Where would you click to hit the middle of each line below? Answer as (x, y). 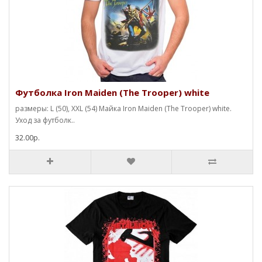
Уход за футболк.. (45, 120)
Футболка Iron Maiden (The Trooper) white (112, 92)
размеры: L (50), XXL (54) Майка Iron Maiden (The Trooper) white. (123, 108)
